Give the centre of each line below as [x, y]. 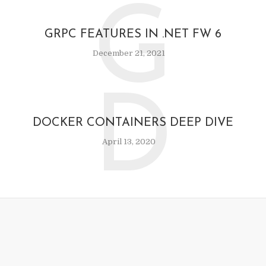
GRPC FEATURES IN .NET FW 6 [133, 34]
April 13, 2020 [129, 142]
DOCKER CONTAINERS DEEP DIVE [133, 123]
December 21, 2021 [129, 53]
